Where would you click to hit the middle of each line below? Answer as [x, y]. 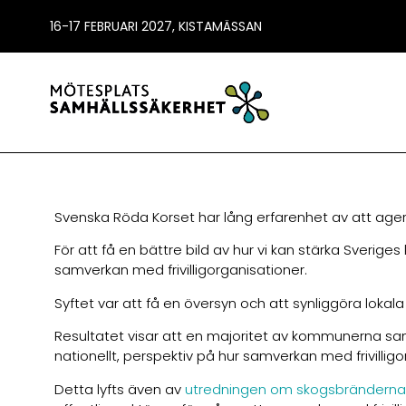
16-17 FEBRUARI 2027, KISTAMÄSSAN [156, 26]
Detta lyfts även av [120, 389]
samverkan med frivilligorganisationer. [181, 270]
